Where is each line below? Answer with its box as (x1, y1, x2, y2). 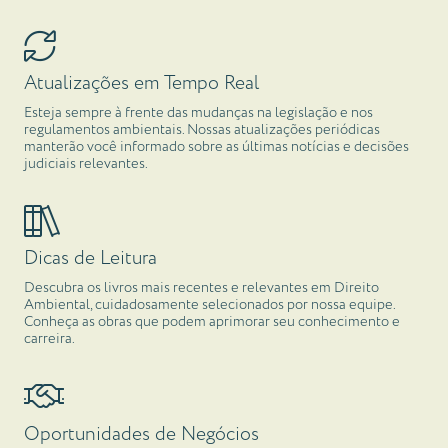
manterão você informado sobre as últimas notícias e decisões (24, 135, 409, 158)
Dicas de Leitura (24, 244, 157, 274)
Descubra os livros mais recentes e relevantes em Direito (24, 276, 379, 299)
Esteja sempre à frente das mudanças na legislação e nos (24, 101, 373, 124)
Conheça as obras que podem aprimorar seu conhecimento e (24, 310, 400, 333)
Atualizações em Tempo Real (24, 69, 259, 99)
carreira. (24, 327, 75, 350)
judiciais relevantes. (24, 152, 148, 175)
